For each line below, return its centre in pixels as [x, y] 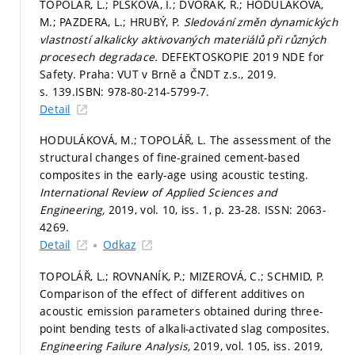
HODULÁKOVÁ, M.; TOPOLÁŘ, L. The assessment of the [186, 140]
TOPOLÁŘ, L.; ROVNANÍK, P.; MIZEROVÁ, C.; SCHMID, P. [182, 276]
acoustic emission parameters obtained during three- [181, 311]
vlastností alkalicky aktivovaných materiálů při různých [183, 39]
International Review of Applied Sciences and [158, 192]
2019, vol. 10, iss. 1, [162, 210]
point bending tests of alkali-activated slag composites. [185, 328]
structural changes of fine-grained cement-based [170, 157]
